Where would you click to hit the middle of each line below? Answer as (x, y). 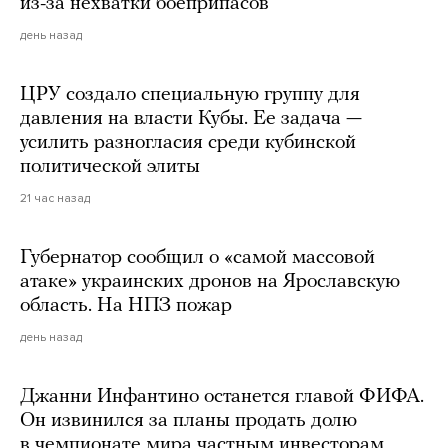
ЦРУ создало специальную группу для (190, 95)
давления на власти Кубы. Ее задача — (191, 119)
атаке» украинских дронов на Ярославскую (210, 282)
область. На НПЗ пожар (126, 306)
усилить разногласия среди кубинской (188, 143)
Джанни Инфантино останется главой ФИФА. (222, 397)
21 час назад (55, 198)
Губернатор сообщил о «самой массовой (197, 258)
